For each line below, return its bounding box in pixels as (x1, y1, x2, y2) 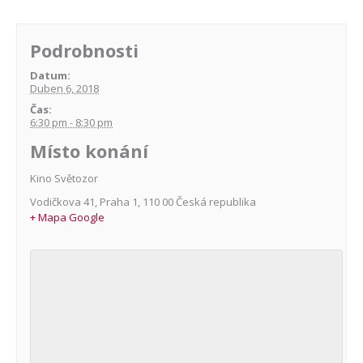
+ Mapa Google (30, 209, 105, 224)
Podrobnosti (30, 37, 139, 62)
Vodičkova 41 (30, 194, 96, 209)
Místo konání (30, 138, 149, 163)
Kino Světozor (30, 170, 99, 186)
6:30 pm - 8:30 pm (30, 114, 113, 130)
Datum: (30, 67, 71, 83)
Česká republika (176, 194, 257, 209)
